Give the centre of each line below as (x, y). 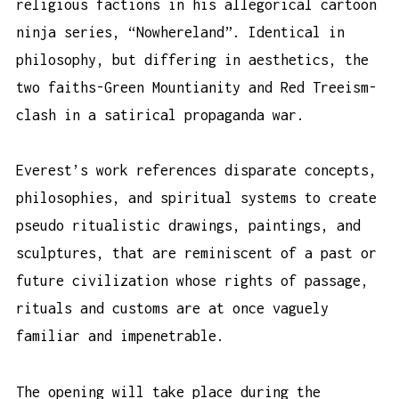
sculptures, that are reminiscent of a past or (196, 253)
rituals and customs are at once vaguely (172, 309)
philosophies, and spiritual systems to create (196, 198)
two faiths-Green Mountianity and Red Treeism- (196, 87)
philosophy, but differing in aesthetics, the (192, 59)
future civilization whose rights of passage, (192, 281)
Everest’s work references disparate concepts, (196, 171)
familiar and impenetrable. (120, 336)
